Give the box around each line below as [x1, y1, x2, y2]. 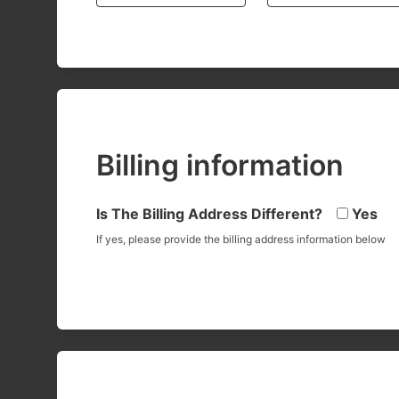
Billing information [96, 148, 344, 183]
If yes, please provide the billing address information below [96, 232, 386, 246]
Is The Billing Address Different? [96, 205, 326, 223]
